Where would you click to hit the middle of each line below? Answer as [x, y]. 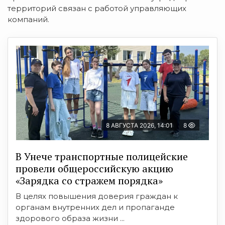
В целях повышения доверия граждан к [97, 196]
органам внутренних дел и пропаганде [95, 207]
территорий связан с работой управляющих [97, 8]
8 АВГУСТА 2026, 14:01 [139, 125]
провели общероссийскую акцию [94, 168]
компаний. [28, 19]
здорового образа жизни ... [70, 218]
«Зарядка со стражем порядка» [89, 180]
